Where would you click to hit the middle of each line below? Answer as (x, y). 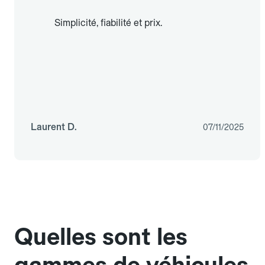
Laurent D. (54, 127)
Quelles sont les (101, 237)
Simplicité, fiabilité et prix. (108, 23)
